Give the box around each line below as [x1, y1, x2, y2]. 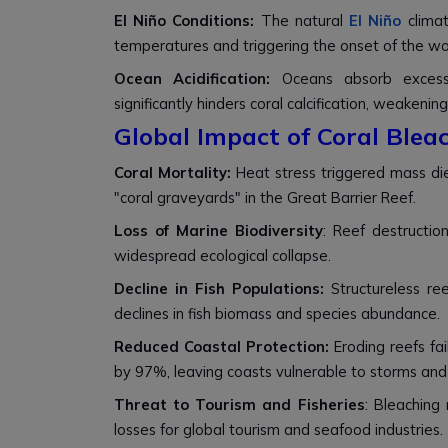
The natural [260, 11, 350, 30]
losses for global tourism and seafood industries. [114, 420, 443, 439]
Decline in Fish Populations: [114, 279, 332, 298]
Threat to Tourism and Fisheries [114, 395, 365, 414]
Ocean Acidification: [114, 69, 282, 88]
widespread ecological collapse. [114, 246, 331, 265]
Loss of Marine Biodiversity [114, 221, 324, 240]
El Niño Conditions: [114, 11, 261, 30]
